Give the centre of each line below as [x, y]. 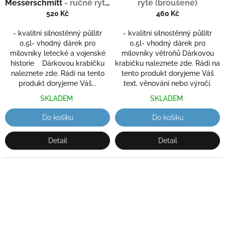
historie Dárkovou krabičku [58, 63]
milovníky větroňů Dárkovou [167, 53]
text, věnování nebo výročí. [167, 83]
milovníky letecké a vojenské [58, 53]
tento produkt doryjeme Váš [167, 73]
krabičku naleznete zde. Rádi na [167, 63]
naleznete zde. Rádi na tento [58, 73]
